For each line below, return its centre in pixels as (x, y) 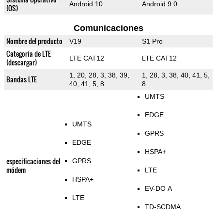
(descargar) (21, 62)
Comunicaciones (108, 28)
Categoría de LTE (28, 54)
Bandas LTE (21, 79)
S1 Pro (152, 41)
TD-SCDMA (163, 207)
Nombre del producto (34, 41)
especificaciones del (33, 161)
